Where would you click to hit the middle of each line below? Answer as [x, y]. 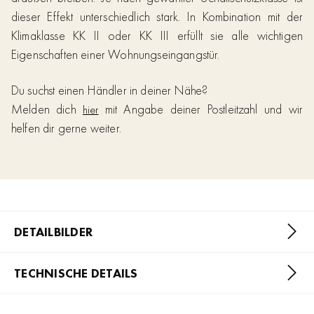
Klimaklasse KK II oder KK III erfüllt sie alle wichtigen [157, 35]
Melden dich [47, 109]
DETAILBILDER [53, 232]
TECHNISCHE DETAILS [76, 273]
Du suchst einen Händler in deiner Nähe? [110, 90]
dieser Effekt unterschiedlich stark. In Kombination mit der [157, 16]
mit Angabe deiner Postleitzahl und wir [200, 109]
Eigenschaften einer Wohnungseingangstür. [116, 54]
